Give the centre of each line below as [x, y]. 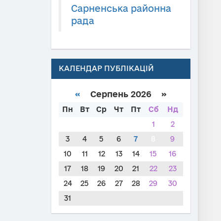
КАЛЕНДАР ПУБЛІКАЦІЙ [106, 68]
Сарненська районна [121, 8]
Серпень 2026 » [123, 94]
